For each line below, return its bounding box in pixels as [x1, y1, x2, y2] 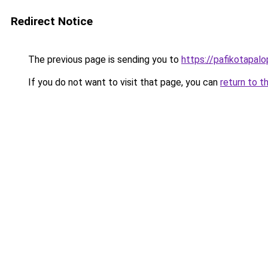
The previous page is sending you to [26, 54, 181, 65]
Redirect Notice [11, 14, 93, 28]
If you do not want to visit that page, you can [26, 77, 220, 88]
